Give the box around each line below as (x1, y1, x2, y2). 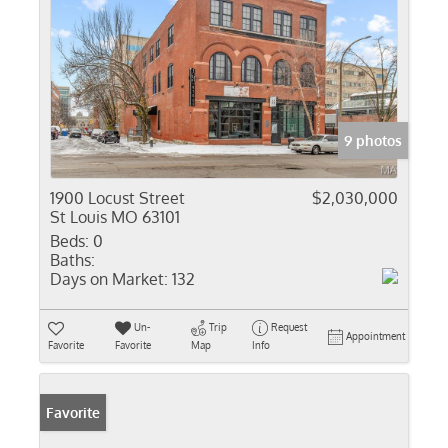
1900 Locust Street (50, 188, 185, 208)
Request (270, 321, 307, 333)
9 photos (344, 132, 402, 149)
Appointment (346, 330, 405, 342)
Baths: (50, 250, 95, 270)
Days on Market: (50, 269, 168, 289)
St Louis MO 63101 (50, 207, 180, 227)
